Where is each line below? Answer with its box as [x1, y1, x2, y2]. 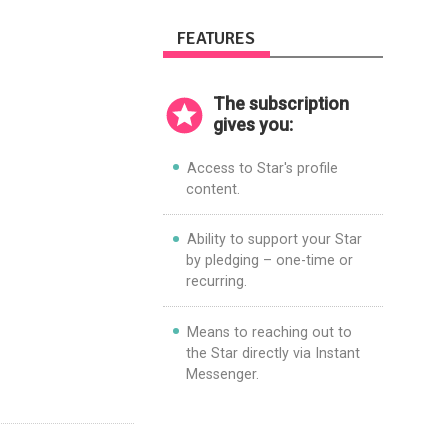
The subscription [212, 94, 349, 115]
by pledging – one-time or [185, 252, 353, 269]
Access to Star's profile [186, 159, 338, 176]
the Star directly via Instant [185, 344, 360, 361]
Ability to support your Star [186, 231, 362, 248]
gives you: [212, 115, 293, 136]
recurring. [185, 273, 247, 290]
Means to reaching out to [186, 323, 352, 340]
